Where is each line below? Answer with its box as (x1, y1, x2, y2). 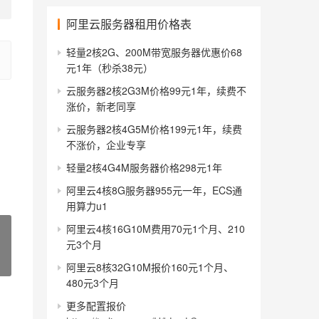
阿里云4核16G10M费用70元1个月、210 (66, 221, 245, 236)
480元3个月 (66, 276, 119, 290)
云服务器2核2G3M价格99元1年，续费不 (66, 83, 246, 98)
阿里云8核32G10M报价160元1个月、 (66, 260, 234, 274)
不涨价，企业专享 (66, 137, 146, 152)
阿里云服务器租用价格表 (66, 16, 192, 32)
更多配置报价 (66, 298, 126, 313)
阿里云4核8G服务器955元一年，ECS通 (66, 183, 242, 197)
